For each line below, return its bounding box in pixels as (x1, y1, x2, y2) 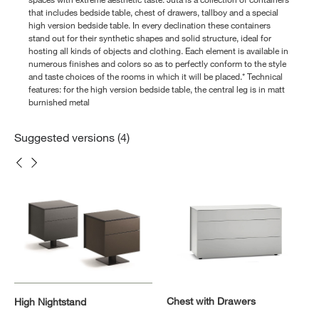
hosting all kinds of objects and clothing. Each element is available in (28, 45, 288, 57)
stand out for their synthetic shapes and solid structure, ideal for (28, 32, 271, 44)
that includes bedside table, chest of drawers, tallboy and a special (28, 6, 278, 19)
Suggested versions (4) (14, 130, 130, 145)
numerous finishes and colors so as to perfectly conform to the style (28, 58, 286, 70)
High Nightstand (14, 296, 86, 308)
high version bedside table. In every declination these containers (28, 19, 271, 31)
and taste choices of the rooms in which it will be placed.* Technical (28, 70, 283, 83)
